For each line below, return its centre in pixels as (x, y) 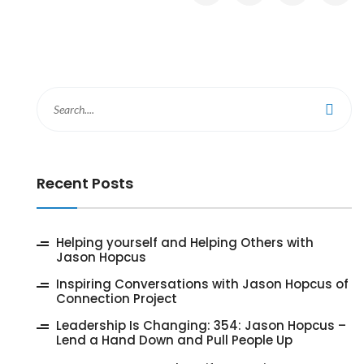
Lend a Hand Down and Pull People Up (174, 340)
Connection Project (117, 298)
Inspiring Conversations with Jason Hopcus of (202, 284)
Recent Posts (85, 183)
